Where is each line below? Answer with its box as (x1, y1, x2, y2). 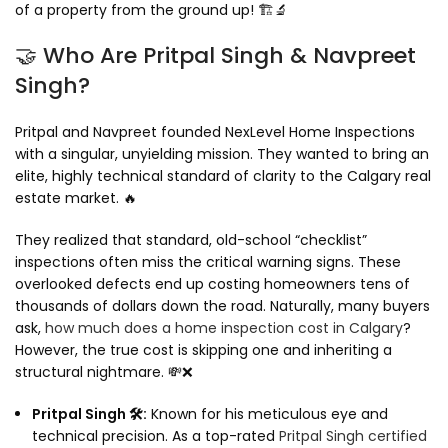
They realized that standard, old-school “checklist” (15, 230, 367, 251)
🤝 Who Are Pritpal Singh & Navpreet (15, 40, 416, 72)
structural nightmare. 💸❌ (15, 362, 193, 383)
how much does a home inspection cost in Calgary (45, 318, 403, 339)
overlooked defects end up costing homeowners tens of (15, 274, 410, 295)
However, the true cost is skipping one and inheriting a (15, 340, 392, 361)
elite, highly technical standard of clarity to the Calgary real (15, 166, 431, 187)
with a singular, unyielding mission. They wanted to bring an (15, 144, 429, 165)
